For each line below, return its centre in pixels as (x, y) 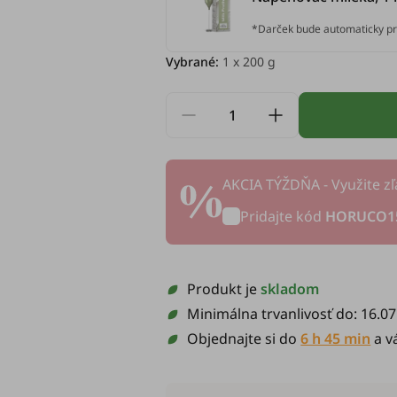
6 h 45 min (336, 339)
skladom (290, 289)
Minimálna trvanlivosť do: (274, 314)
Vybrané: (193, 62)
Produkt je (224, 289)
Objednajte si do (244, 339)
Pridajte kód (283, 216)
